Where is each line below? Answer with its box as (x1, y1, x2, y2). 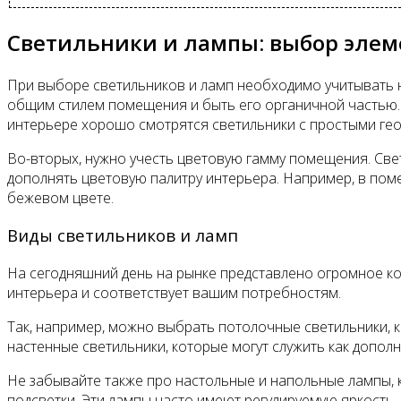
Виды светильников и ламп (7, 224, 238, 247)
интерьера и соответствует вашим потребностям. (7, 282, 341, 303)
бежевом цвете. (7, 187, 114, 208)
